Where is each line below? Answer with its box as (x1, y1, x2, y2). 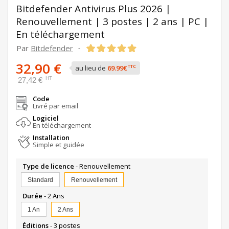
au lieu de (75, 63, 107, 73)
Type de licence (21, 162, 76, 171)
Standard (28, 176, 53, 184)
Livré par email (33, 101, 78, 111)
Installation (33, 133, 70, 143)
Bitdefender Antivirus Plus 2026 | (16, 2, 171, 16)
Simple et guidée (33, 140, 84, 150)
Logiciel (33, 113, 59, 123)
